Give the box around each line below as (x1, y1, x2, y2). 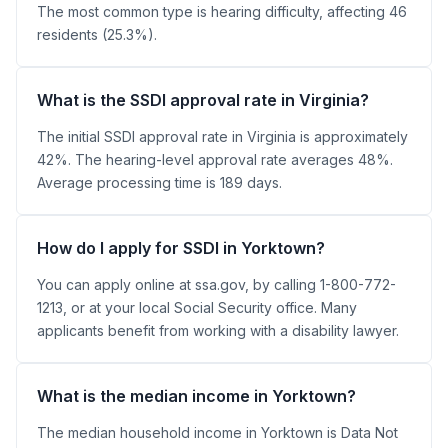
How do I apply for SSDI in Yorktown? (37, 237, 325, 258)
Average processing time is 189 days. (37, 173, 282, 191)
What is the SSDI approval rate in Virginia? (37, 89, 369, 110)
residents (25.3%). (37, 25, 157, 43)
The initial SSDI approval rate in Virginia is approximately (37, 127, 408, 145)
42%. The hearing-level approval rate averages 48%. (37, 150, 393, 168)
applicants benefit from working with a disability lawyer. (37, 321, 399, 339)
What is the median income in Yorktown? (37, 385, 356, 406)
